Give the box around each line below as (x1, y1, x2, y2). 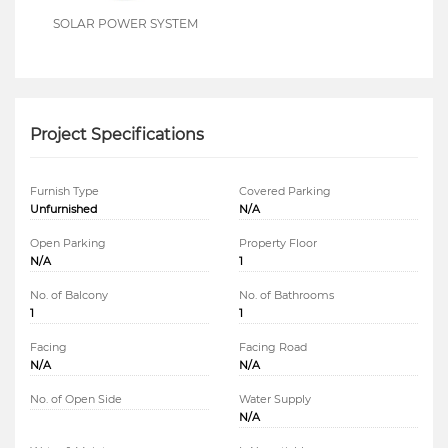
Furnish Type (30, 184, 99, 198)
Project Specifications (30, 125, 204, 144)
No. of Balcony (30, 288, 108, 302)
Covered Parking (239, 184, 331, 198)
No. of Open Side (30, 392, 122, 406)
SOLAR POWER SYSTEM (52, 16, 198, 31)
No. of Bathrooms (239, 288, 334, 302)
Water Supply (239, 392, 311, 406)
